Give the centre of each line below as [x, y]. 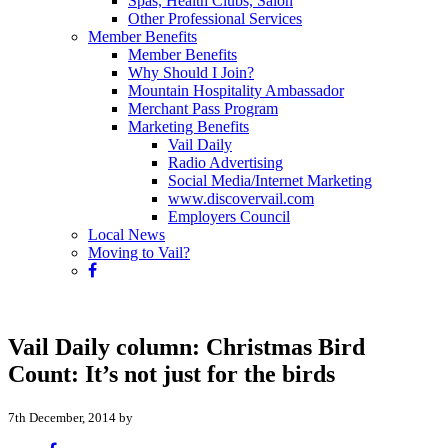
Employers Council [229, 216]
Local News [126, 234]
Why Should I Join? [191, 72]
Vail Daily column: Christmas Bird [186, 346]
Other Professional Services [215, 18]
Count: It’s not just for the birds [171, 373]
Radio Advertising [225, 162]
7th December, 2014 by [70, 417]
